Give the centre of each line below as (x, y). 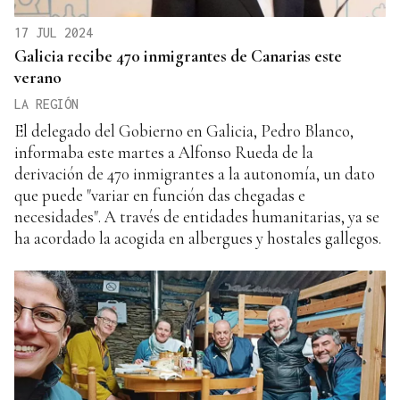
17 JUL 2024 (54, 33)
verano (38, 78)
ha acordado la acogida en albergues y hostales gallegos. (198, 238)
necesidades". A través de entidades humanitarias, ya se (197, 217)
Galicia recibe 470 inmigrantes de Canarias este (178, 56)
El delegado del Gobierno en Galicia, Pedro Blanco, (184, 131)
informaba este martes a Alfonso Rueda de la (164, 153)
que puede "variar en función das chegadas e (160, 196)
